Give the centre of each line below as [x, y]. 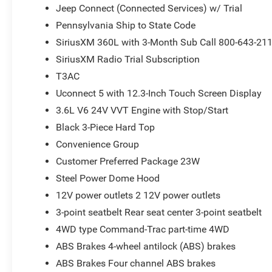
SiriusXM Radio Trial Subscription [128, 59]
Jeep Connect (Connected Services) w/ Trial [149, 8]
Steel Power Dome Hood [108, 178]
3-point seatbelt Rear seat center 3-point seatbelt [159, 212]
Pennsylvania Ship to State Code [126, 25]
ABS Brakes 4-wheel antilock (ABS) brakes [146, 246]
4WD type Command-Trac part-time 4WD [143, 229]
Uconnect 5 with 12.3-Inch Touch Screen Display [159, 93]
